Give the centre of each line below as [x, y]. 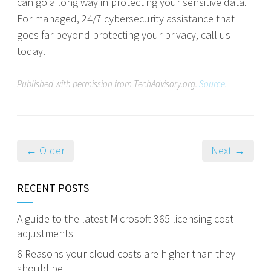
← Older [45, 150]
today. [31, 51]
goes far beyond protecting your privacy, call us [124, 35]
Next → [228, 150]
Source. [213, 84]
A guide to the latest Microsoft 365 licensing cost [125, 219]
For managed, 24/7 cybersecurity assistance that [126, 18]
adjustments [45, 233]
